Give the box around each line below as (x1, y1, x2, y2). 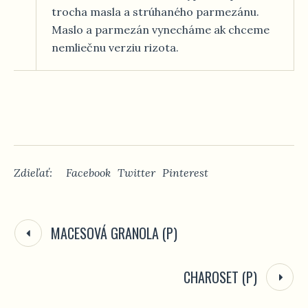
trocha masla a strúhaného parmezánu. (52, 5, 259, 19)
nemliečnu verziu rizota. (52, 41, 179, 55)
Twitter (118, 166, 155, 180)
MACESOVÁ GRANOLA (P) (51, 223, 177, 244)
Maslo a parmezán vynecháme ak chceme (52, 23, 269, 37)
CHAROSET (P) (184, 267, 257, 288)
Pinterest (162, 166, 208, 180)
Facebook (66, 166, 111, 180)
